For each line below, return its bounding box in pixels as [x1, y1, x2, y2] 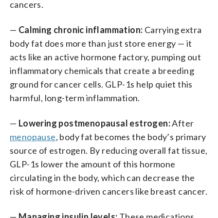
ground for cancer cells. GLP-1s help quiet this [10, 78, 193, 90]
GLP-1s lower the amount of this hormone [10, 158, 176, 169]
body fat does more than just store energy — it [10, 37, 192, 49]
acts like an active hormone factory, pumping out [10, 51, 201, 62]
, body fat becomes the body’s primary [55, 131, 206, 142]
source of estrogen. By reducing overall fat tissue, [10, 145, 208, 156]
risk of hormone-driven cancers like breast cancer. [10, 185, 207, 197]
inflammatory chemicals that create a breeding [10, 65, 194, 76]
